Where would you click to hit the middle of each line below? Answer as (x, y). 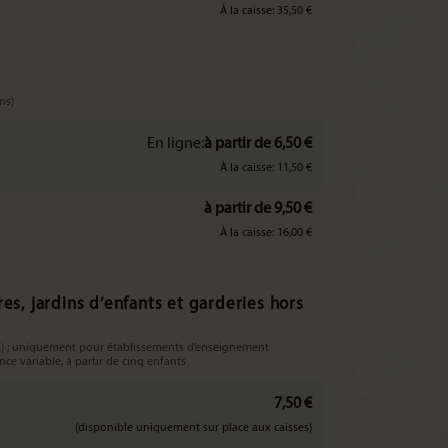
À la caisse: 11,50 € (266, 168)
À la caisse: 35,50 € (266, 11)
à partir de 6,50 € (258, 144)
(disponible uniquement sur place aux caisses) (193, 428)
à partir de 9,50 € (258, 209)
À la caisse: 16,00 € (266, 233)
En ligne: (175, 144)
